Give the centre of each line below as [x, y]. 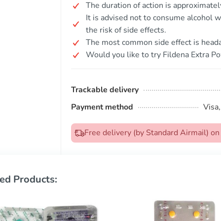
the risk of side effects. [126, 30]
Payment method [102, 107]
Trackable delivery [105, 90]
